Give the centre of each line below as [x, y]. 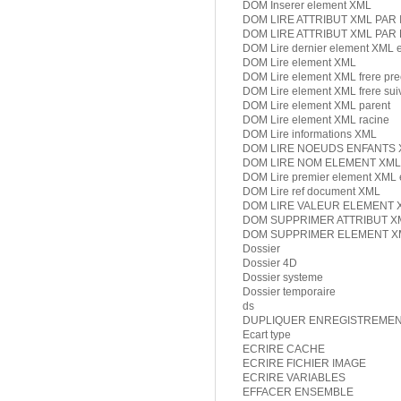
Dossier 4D [270, 264]
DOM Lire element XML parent [316, 106]
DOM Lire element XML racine [316, 120]
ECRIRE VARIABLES [294, 378]
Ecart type [267, 335]
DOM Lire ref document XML [311, 192]
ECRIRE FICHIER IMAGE [304, 364]
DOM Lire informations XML [310, 135]
